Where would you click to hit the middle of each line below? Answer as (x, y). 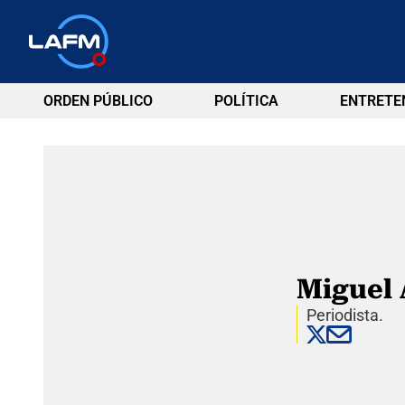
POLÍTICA (246, 101)
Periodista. (344, 316)
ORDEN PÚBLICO (98, 101)
